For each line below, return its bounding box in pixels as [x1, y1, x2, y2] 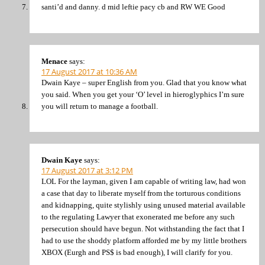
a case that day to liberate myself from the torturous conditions [41, 189, 241, 198]
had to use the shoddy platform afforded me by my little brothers [41, 236, 247, 245]
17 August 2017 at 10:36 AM [41, 66, 137, 77]
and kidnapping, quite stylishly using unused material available [41, 201, 245, 210]
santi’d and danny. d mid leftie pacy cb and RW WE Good [41, 2, 225, 12]
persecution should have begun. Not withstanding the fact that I [41, 224, 244, 234]
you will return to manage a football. [41, 101, 158, 111]
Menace [41, 56, 67, 66]
